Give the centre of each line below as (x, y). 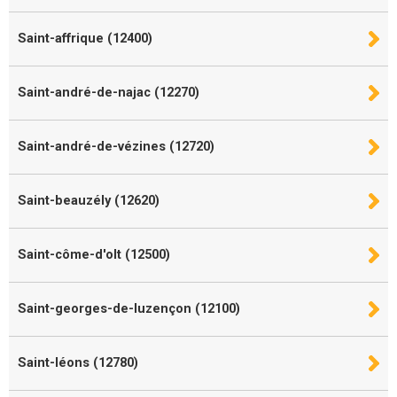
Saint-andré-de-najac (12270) (109, 92)
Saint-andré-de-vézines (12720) (116, 146)
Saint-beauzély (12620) (89, 200)
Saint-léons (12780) (78, 362)
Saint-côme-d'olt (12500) (94, 254)
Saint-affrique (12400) (85, 38)
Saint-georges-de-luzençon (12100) (129, 308)
